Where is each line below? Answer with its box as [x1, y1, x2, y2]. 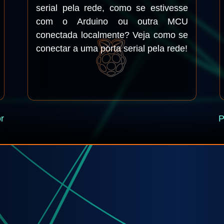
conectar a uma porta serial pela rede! [36, 43, 187, 53]
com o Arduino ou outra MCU [36, 16, 188, 26]
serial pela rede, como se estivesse [36, 3, 188, 13]
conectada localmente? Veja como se [36, 30, 188, 40]
